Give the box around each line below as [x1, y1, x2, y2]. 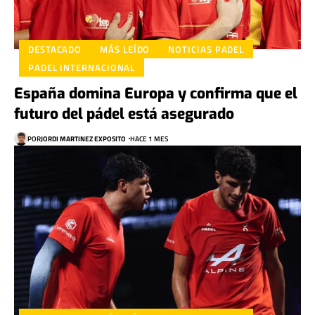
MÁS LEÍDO [100, 41, 150, 56]
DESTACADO [28, 41, 82, 56]
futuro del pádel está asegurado [14, 104, 234, 124]
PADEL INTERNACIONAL [28, 60, 136, 75]
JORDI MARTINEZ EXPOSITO [41, 133, 126, 144]
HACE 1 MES [130, 133, 168, 144]
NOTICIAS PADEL [168, 41, 245, 56]
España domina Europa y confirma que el [14, 84, 297, 104]
